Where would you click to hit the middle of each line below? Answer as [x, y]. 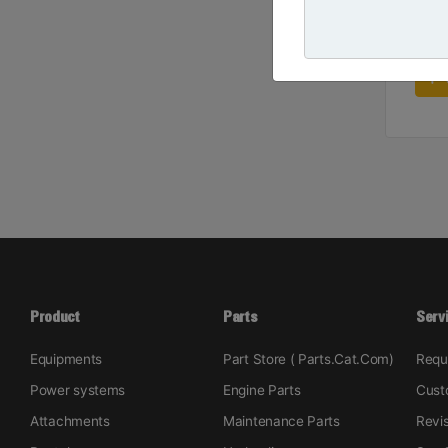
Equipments [66, 359]
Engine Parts [262, 390]
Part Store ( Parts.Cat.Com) [308, 359]
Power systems [78, 390]
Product [55, 317]
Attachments [70, 421]
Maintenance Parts [281, 421]
